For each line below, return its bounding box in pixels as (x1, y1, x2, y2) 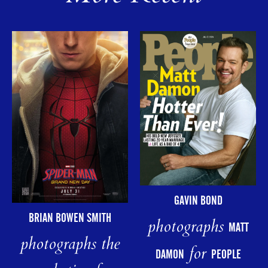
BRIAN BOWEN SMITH (29, 211, 111, 226)
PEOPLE (211, 247, 241, 262)
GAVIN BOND (173, 193, 223, 208)
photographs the (20, 232, 120, 260)
